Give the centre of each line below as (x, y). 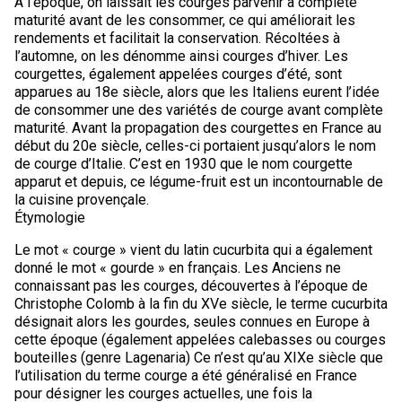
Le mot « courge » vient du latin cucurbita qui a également (193, 250)
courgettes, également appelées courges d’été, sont (178, 74)
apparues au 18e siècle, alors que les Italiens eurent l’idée (197, 92)
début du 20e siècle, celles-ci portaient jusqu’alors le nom (195, 146)
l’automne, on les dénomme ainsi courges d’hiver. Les (181, 56)
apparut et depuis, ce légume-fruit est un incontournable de (198, 182)
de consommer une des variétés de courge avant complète (198, 110)
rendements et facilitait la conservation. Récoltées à (177, 38)
